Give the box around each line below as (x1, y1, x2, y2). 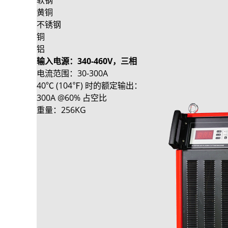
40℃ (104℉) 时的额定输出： (37, 79, 142, 91)
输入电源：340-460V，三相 (37, 55, 137, 67)
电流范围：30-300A (37, 67, 108, 79)
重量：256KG (37, 104, 86, 116)
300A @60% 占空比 (37, 92, 107, 103)
